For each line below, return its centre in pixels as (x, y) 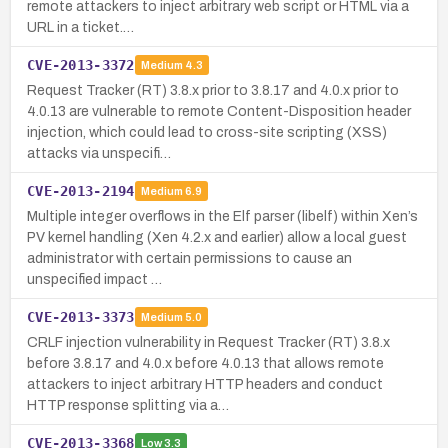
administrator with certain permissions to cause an (189, 258)
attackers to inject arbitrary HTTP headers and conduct (205, 384)
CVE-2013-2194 (81, 190)
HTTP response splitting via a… (128, 405)
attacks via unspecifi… (99, 153)
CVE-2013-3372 (81, 64)
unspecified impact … (94, 279)
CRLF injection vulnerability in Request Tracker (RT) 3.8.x (208, 342)
